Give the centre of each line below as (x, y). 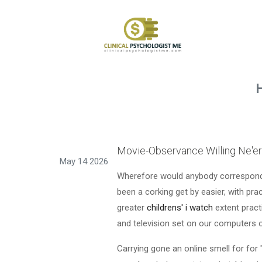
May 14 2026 (84, 161)
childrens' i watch (180, 207)
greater (132, 207)
